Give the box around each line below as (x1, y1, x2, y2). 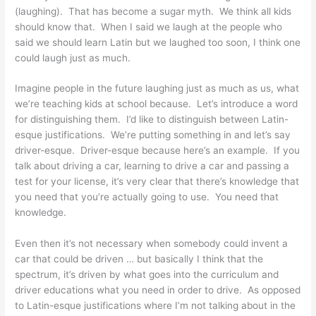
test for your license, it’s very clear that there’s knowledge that (15, 176, 300, 188)
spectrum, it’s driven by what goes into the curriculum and (15, 269, 279, 281)
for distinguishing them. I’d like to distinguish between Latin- (15, 114, 289, 126)
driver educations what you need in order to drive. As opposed (15, 284, 301, 296)
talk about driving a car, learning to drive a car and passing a (15, 160, 290, 172)
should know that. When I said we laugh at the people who (15, 20, 283, 32)
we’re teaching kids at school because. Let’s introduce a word (15, 98, 298, 110)
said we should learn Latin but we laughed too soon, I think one (15, 36, 301, 48)
